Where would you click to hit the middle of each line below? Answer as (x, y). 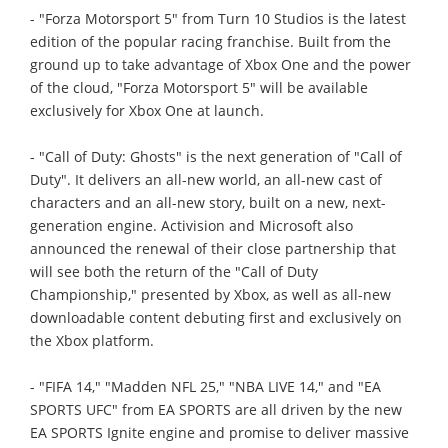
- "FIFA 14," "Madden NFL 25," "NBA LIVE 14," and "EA (205, 386)
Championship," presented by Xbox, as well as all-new (210, 294)
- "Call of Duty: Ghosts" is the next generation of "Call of (216, 156)
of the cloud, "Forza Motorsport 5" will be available (199, 87)
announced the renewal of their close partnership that (213, 248)
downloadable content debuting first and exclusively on (216, 317)
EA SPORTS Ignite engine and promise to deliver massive (219, 432)
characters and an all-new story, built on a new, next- (208, 202)
